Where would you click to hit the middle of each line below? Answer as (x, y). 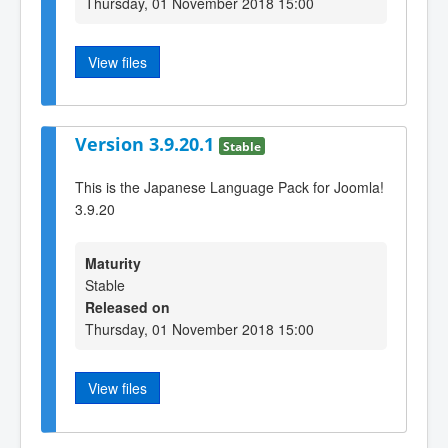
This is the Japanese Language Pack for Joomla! (229, 187)
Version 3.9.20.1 (147, 144)
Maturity (113, 263)
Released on (127, 307)
